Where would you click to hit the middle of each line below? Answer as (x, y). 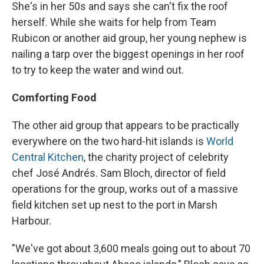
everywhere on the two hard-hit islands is (109, 141)
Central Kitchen (48, 157)
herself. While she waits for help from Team (114, 22)
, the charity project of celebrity (156, 157)
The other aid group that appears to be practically (126, 126)
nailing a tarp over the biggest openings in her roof (128, 54)
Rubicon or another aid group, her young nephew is (129, 38)
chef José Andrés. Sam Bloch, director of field (119, 173)
